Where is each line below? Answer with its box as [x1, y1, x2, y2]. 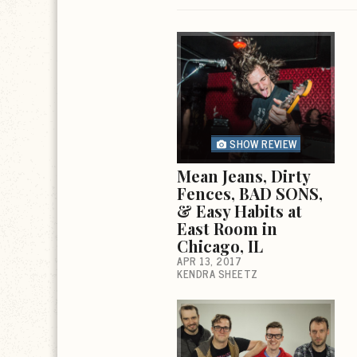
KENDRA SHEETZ [177, 265, 258, 282]
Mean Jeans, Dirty [177, 164, 310, 186]
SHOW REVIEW [229, 135, 297, 152]
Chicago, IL [177, 234, 263, 257]
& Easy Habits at [177, 199, 302, 222]
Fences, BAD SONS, [177, 182, 323, 204]
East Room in [177, 217, 277, 239]
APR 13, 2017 [177, 252, 241, 269]
